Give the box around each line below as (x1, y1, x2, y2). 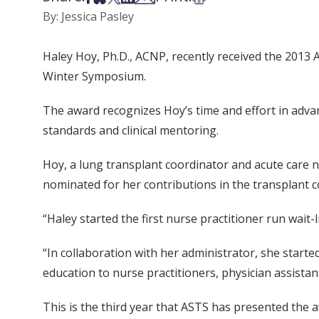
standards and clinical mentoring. (43, 122, 219, 138)
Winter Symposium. (43, 68, 146, 84)
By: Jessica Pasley (43, 9, 134, 24)
